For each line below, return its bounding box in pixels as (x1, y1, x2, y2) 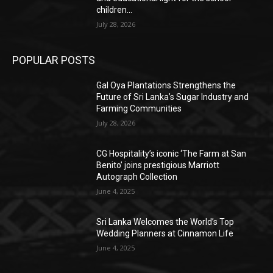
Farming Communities (96, 104, 182, 114)
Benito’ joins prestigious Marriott (96, 160, 220, 171)
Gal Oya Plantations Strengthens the (96, 80, 236, 91)
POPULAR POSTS (12, 54, 95, 67)
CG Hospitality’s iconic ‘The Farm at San (96, 149, 247, 159)
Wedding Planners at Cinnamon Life (96, 228, 234, 238)
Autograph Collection (96, 172, 178, 182)
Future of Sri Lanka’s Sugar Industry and (96, 92, 249, 102)
